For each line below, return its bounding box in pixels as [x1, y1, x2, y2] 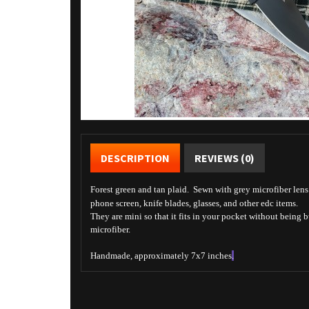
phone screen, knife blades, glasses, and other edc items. [90, 198, 298, 208]
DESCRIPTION [101, 151, 170, 165]
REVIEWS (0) [195, 151, 255, 165]
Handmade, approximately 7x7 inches [90, 250, 232, 261]
